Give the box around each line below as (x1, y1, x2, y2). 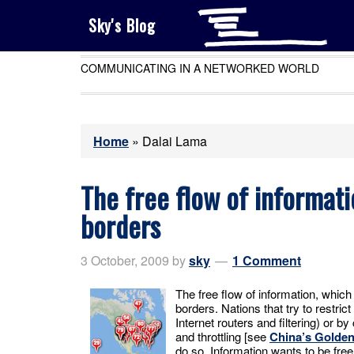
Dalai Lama (142, 132, 207, 150)
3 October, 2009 (81, 251, 169, 269)
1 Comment (232, 251, 301, 269)
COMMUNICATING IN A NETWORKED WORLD (81, 60, 319, 76)
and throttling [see (175, 328, 269, 345)
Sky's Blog (88, 13, 156, 37)
